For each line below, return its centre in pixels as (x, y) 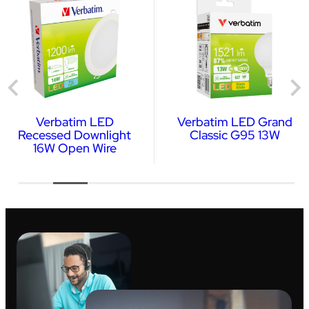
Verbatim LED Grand (235, 121)
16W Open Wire (74, 148)
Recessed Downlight (74, 134)
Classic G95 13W (235, 134)
